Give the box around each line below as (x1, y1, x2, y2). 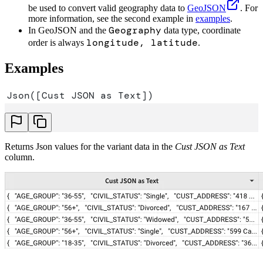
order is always (28, 37, 86, 48)
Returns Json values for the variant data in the (5, 141, 175, 152)
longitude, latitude (86, 36, 198, 49)
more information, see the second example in (28, 13, 195, 23)
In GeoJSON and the (28, 25, 109, 35)
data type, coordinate (161, 25, 241, 35)
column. (5, 152, 35, 163)
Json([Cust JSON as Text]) (6, 89, 153, 102)
